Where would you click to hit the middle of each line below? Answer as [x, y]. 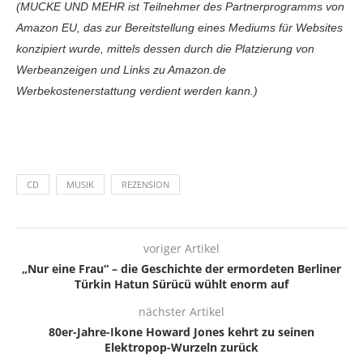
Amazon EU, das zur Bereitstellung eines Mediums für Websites [179, 28]
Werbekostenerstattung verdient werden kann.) [137, 91]
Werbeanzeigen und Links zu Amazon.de [121, 70]
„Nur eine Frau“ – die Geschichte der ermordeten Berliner [181, 269]
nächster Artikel [181, 312]
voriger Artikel [181, 249]
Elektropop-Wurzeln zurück [181, 348]
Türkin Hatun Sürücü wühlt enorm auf [181, 284]
